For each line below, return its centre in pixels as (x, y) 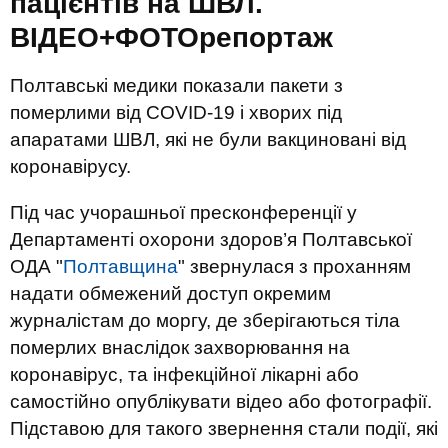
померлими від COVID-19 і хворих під (176, 112)
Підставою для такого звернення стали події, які (224, 428)
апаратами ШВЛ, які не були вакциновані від (208, 139)
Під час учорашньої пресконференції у (183, 212)
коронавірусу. (70, 166)
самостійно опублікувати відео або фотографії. (221, 401)
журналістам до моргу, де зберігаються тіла (205, 320)
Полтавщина (120, 266)
